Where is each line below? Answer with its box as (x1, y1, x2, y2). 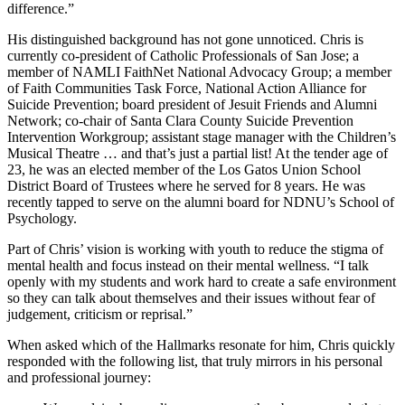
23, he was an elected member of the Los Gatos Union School (7, 161, 361, 177)
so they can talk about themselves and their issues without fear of (7, 289, 375, 306)
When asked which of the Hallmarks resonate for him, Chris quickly (7, 336, 395, 353)
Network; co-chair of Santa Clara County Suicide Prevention (7, 112, 353, 128)
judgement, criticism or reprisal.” (7, 306, 193, 322)
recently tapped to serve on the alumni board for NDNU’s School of (7, 193, 394, 210)
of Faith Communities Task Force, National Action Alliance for (7, 80, 366, 96)
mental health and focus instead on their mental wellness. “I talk (7, 257, 369, 273)
